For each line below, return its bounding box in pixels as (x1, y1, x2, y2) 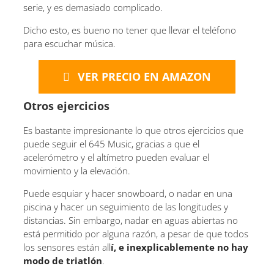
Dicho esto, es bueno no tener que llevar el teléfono (23, 24, 236, 37)
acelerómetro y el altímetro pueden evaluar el (23, 150, 209, 163)
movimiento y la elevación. (23, 164, 130, 177)
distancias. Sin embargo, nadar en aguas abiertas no (23, 213, 238, 226)
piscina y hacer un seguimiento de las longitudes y (23, 200, 228, 213)
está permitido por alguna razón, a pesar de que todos (23, 227, 248, 240)
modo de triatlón (23, 254, 102, 267)
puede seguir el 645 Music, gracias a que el (23, 137, 199, 150)
